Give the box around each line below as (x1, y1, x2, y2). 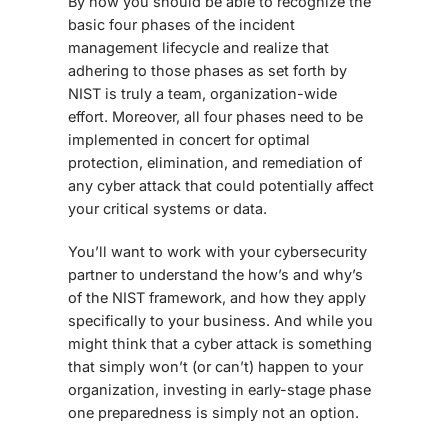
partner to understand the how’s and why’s (68, 265, 363, 283)
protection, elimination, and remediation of (68, 153, 362, 171)
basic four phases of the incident (68, 15, 295, 33)
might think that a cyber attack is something (68, 334, 372, 352)
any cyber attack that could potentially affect (68, 176, 374, 194)
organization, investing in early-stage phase (68, 380, 371, 398)
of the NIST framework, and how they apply (68, 288, 366, 306)
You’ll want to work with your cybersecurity (68, 242, 367, 260)
